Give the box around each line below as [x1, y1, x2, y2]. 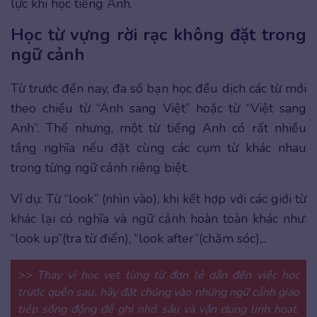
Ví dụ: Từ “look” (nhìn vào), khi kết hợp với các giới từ [11, 190, 306, 207]
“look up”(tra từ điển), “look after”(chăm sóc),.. [11, 229, 270, 247]
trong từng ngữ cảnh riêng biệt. [11, 158, 192, 176]
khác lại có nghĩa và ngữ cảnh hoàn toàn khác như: [11, 209, 306, 227]
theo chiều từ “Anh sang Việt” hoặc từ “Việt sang [11, 99, 306, 117]
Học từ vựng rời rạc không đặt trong [11, 23, 306, 46]
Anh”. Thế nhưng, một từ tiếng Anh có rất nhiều [11, 119, 306, 137]
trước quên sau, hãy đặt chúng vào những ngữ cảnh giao [18, 284, 299, 300]
